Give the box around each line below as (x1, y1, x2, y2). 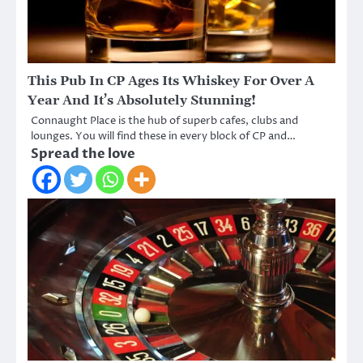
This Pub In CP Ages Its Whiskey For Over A (28, 72, 314, 89)
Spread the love (31, 144, 135, 163)
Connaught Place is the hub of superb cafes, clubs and (31, 113, 298, 128)
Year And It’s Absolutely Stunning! (28, 92, 256, 109)
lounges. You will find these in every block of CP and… (31, 128, 296, 143)
